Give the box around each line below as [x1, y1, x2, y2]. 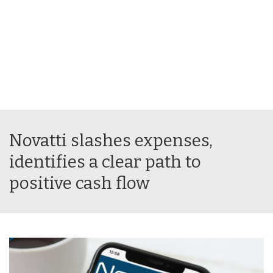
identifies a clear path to [9, 152, 201, 172]
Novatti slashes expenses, [9, 130, 213, 151]
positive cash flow [9, 173, 150, 193]
